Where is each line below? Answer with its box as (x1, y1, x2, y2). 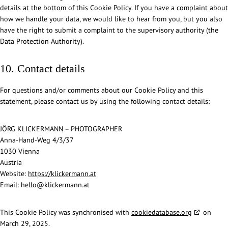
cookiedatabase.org (131, 207, 192, 217)
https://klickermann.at (28, 168, 96, 178)
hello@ (21, 180, 44, 189)
